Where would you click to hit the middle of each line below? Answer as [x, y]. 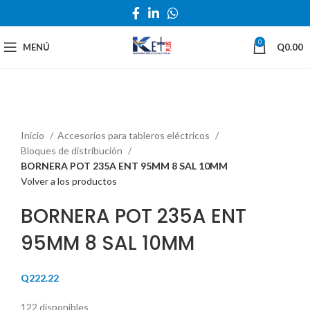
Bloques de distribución [73, 151]
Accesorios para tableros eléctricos [135, 136]
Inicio [34, 136]
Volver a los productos [69, 181]
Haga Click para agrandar [74, 120]
